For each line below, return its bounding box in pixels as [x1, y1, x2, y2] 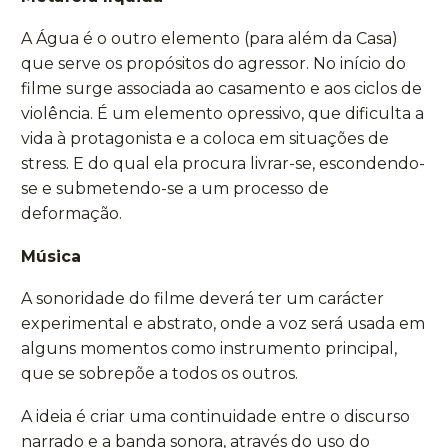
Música [21, 246, 81, 266]
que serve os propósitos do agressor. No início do [21, 54, 406, 74]
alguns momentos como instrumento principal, [21, 339, 397, 359]
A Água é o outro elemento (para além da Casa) [21, 29, 398, 49]
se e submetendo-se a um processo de [21, 179, 329, 199]
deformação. [21, 204, 122, 224]
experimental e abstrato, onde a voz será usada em [21, 314, 425, 334]
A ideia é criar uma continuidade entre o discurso [21, 406, 410, 426]
